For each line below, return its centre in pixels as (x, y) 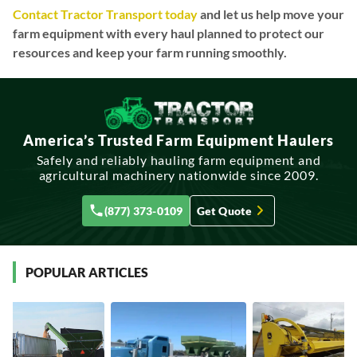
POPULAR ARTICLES (87, 272)
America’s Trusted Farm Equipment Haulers (178, 140)
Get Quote (224, 210)
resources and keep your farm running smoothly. (150, 52)
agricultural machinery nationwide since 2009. (178, 175)
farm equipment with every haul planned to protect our (169, 33)
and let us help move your (272, 14)
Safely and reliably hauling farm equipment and (178, 159)
